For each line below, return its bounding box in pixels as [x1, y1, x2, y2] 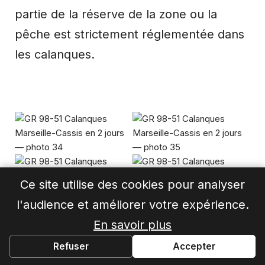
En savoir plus [93, 217, 172, 232]
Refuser [53, 240, 89, 252]
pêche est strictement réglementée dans [15, 27, 244, 41]
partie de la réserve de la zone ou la [15, 7, 217, 21]
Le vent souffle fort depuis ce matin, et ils [15, 247, 247, 261]
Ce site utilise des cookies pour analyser [20, 177, 245, 192]
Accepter [173, 240, 215, 252]
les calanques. [15, 47, 95, 62]
